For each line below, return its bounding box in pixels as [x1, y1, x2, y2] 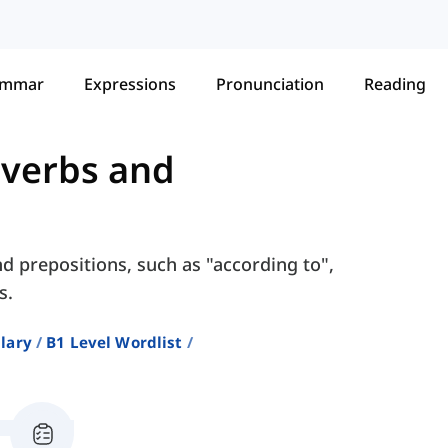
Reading [364, 72, 426, 95]
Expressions [84, 72, 176, 95]
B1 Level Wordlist [46, 332, 183, 353]
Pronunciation [216, 72, 324, 95]
